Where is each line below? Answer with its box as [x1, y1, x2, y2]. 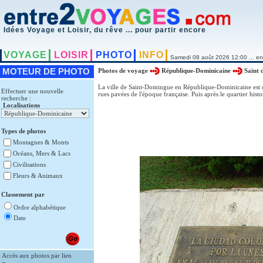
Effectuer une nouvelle [1, 87, 63, 95]
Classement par [1, 191, 45, 198]
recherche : [1, 95, 31, 102]
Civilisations [13, 161, 46, 168]
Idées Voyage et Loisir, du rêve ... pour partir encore [4, 26, 206, 34]
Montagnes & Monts [13, 139, 69, 146]
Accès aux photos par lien [2, 252, 72, 259]
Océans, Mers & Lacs [13, 150, 70, 157]
